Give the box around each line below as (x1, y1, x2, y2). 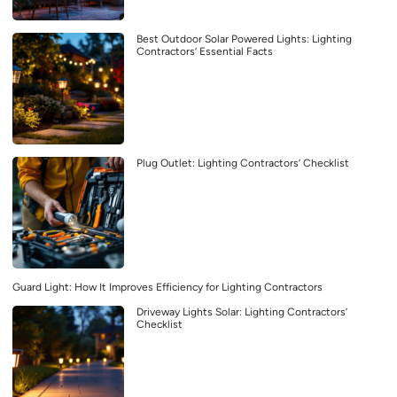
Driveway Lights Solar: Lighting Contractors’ (136, 306, 347, 319)
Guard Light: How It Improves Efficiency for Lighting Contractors (12, 281, 323, 294)
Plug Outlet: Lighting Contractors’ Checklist (136, 157, 349, 170)
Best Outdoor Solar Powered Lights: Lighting (136, 33, 352, 46)
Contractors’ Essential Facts (136, 45, 273, 58)
